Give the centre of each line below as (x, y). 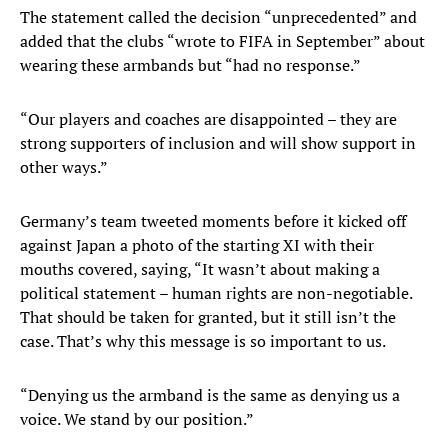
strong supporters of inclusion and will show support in (218, 143)
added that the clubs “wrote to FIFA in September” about (222, 41)
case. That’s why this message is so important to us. (204, 341)
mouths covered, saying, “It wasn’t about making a (200, 269)
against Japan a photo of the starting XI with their (197, 245)
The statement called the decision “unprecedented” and (218, 17)
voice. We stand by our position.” (137, 419)
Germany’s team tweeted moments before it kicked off (213, 221)
